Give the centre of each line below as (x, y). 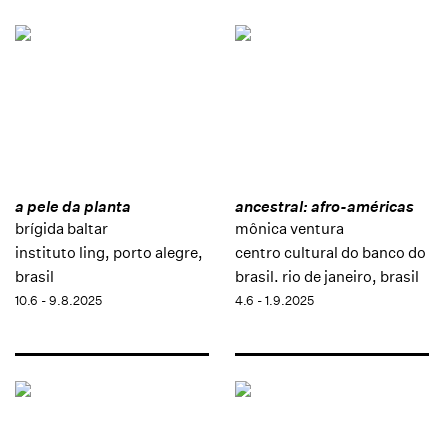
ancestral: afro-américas (324, 207)
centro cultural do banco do (330, 253)
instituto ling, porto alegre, (109, 253)
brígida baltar (61, 229)
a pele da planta (73, 207)
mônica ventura (289, 229)
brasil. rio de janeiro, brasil (326, 277)
